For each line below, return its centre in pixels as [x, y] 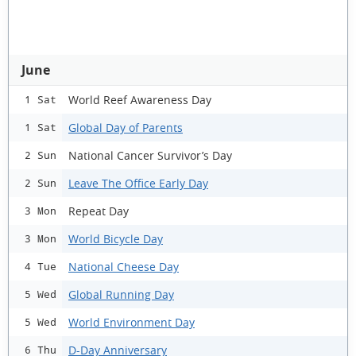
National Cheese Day [124, 266]
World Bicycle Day [116, 238]
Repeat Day [99, 211]
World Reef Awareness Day [140, 99]
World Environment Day [132, 322]
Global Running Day [121, 294]
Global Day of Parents [126, 127]
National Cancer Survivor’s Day [150, 155]
